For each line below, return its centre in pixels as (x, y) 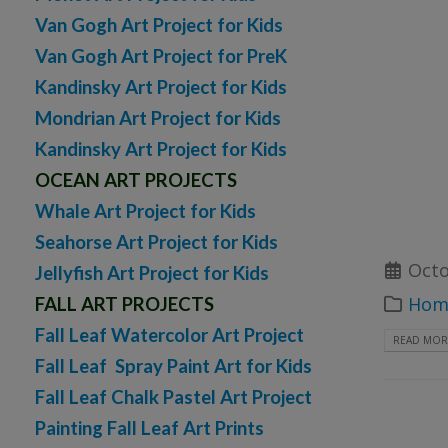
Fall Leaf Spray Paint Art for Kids (173, 366)
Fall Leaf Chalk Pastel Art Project (173, 397)
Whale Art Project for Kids (145, 211)
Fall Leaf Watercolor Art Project (169, 335)
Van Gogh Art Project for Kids (159, 25)
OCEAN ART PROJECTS (136, 180)
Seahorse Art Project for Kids (156, 242)
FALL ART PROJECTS (124, 304)
